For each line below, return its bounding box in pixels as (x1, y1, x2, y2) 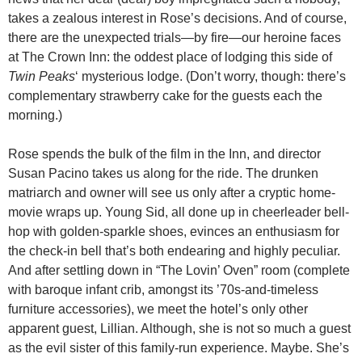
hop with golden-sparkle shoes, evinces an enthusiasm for (8, 224, 339, 238)
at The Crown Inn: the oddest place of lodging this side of (8, 49, 332, 64)
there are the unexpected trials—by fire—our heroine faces (8, 30, 341, 44)
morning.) (8, 107, 62, 122)
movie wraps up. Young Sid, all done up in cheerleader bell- (8, 204, 349, 219)
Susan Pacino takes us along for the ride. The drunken (8, 166, 318, 180)
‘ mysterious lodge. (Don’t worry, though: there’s (75, 69, 346, 83)
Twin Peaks (8, 69, 75, 83)
